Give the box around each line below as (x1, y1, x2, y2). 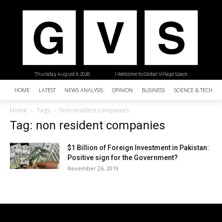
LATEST (39, 86, 55, 94)
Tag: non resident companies (10, 118, 165, 133)
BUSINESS (142, 86, 165, 94)
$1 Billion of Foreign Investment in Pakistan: (67, 144, 209, 152)
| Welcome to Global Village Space (114, 70, 187, 78)
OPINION (112, 86, 133, 94)
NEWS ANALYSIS (64, 86, 103, 94)
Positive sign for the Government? (67, 154, 178, 162)
